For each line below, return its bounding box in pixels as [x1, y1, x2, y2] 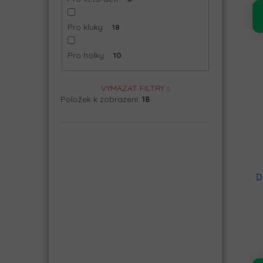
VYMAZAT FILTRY [100, 82, 164, 93]
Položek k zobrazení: [60, 93, 142, 104]
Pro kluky [67, 22, 103, 33]
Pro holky [67, 50, 104, 61]
